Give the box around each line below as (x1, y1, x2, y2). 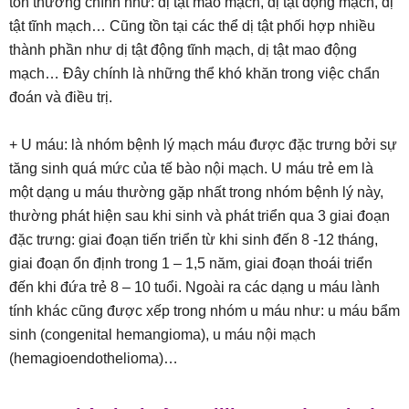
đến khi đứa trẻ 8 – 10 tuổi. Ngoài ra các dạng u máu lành (9, 279, 380, 295)
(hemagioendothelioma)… (9, 351, 178, 366)
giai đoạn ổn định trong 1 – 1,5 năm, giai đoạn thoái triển (9, 256, 372, 271)
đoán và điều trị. (9, 89, 112, 105)
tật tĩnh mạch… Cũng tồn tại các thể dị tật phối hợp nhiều (9, 18, 375, 34)
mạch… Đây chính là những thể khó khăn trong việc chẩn (9, 66, 380, 81)
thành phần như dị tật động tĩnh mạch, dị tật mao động (9, 42, 357, 58)
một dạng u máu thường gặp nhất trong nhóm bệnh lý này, (9, 184, 383, 200)
